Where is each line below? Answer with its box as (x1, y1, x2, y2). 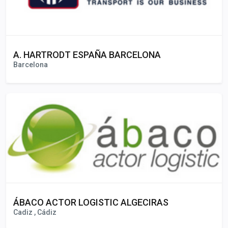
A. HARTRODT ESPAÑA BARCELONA (13, 49, 161, 60)
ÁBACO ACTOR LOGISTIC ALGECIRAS (13, 196, 168, 208)
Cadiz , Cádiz (13, 208, 56, 216)
